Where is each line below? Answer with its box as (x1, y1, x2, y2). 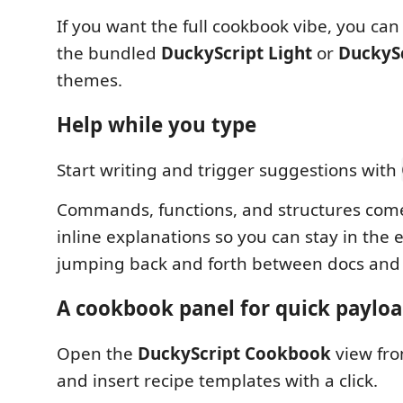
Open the (57, 341, 138, 365)
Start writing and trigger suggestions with (57, 157, 401, 182)
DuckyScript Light (161, 40, 312, 65)
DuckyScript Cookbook (138, 341, 331, 365)
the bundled (57, 40, 161, 65)
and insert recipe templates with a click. (57, 368, 378, 392)
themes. (57, 67, 122, 92)
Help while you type (57, 111, 256, 139)
